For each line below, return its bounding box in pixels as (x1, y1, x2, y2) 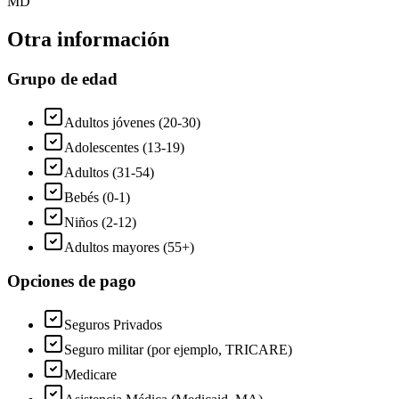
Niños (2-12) (64, 214, 136, 230)
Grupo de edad (7, 69, 118, 88)
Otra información (7, 27, 169, 51)
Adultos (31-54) (64, 164, 154, 180)
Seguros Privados (64, 317, 162, 332)
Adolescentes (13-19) (64, 139, 184, 155)
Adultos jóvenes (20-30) (64, 114, 200, 130)
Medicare (64, 367, 117, 382)
